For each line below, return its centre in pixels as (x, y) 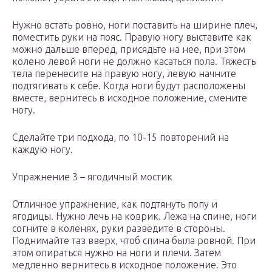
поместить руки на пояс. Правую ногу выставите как (132, 37)
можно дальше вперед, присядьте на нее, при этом (129, 49)
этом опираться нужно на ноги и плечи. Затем (117, 253)
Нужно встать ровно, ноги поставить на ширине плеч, (135, 25)
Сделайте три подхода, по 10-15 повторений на (121, 138)
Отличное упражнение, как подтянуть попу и (115, 204)
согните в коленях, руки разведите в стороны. (119, 229)
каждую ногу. (42, 150)
